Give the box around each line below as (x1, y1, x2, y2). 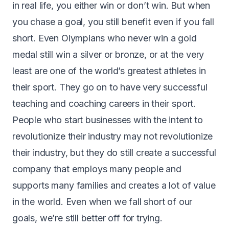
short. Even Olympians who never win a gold (12, 32, 197, 43)
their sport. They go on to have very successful (12, 81, 208, 93)
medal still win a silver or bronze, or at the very (12, 49, 204, 60)
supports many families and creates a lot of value (12, 179, 216, 191)
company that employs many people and (12, 163, 181, 174)
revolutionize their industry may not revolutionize (12, 130, 213, 142)
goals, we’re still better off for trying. (12, 212, 163, 223)
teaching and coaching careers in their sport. (12, 98, 196, 109)
